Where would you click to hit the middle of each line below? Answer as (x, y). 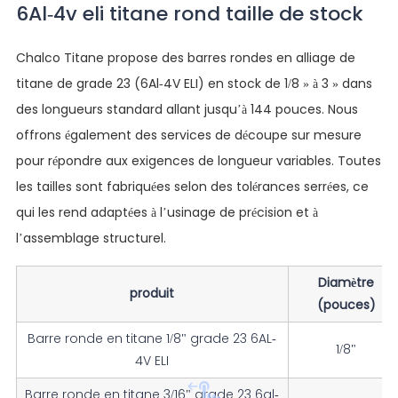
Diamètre (346, 282)
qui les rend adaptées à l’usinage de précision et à (167, 212)
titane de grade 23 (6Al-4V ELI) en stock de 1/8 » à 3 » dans (194, 83)
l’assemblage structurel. (91, 238)
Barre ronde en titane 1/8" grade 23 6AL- (152, 338)
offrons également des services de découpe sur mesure (188, 135)
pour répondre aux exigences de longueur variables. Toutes (198, 160)
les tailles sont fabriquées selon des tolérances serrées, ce (192, 186)
